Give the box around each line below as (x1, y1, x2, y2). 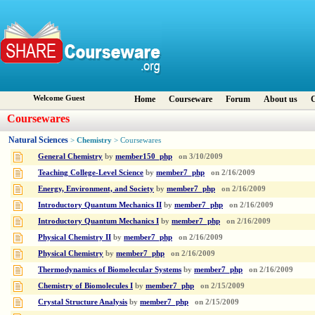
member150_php (115, 152, 172, 160)
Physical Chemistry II (38, 233, 111, 241)
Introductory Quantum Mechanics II (38, 200, 162, 209)
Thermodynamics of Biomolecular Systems (38, 265, 181, 274)
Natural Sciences (8, 135, 68, 145)
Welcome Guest (32, 94, 85, 102)
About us (264, 94, 297, 104)
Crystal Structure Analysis (38, 297, 127, 306)
